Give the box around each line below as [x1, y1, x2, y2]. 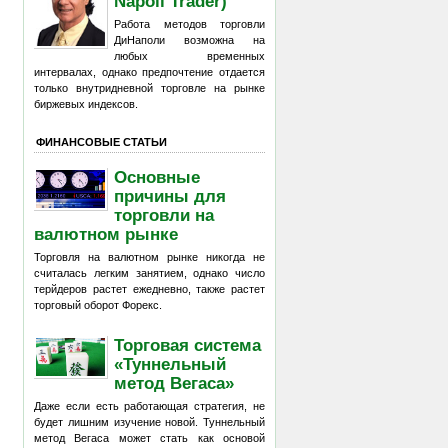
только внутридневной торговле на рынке [34, 82, 265, 94]
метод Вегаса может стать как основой [34, 432, 265, 444]
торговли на [114, 205, 215, 224]
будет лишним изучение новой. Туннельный [34, 416, 265, 428]
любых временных [114, 50, 265, 62]
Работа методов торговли [114, 18, 265, 30]
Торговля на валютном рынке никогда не [34, 251, 265, 263]
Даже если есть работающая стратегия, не [34, 400, 265, 412]
